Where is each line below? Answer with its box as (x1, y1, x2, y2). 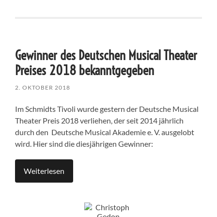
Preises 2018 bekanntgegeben (15, 62, 155, 78)
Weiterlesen (24, 166, 65, 175)
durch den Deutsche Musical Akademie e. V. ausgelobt (15, 127, 195, 137)
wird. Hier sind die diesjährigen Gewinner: (15, 139, 154, 148)
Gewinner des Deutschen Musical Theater (15, 47, 198, 63)
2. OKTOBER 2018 (15, 83, 71, 91)
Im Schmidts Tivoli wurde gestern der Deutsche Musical (15, 104, 199, 113)
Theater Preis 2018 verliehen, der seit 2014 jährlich (15, 115, 184, 125)
